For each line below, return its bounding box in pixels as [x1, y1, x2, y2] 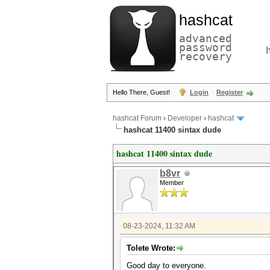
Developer [168, 114, 202, 123]
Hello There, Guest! [113, 89, 172, 96]
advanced [179, 32, 232, 45]
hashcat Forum [113, 114, 162, 123]
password [179, 41, 232, 54]
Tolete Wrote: [127, 243, 175, 253]
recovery [179, 50, 232, 63]
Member [160, 179, 184, 186]
